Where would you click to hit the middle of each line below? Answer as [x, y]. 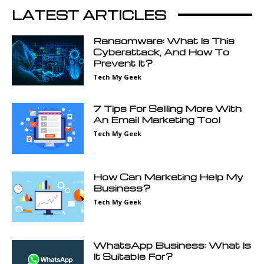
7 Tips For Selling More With [168, 109]
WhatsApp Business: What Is [172, 245]
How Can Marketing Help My [169, 177]
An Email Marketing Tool [157, 120]
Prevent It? [123, 63]
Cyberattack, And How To [161, 52]
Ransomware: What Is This [164, 40]
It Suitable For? [133, 256]
